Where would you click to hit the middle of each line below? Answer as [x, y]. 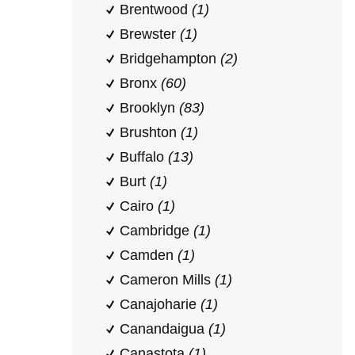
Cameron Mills [167, 280]
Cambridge [157, 231]
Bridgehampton [170, 59]
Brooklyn [149, 108]
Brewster [150, 34]
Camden [149, 255]
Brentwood [156, 10]
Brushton [150, 132]
